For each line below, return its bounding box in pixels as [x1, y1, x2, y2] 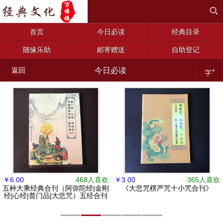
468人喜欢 [76, 176, 109, 184]
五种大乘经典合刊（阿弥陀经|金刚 [2, 184, 109, 192]
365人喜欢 [187, 176, 220, 184]
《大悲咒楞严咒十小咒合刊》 [122, 184, 213, 192]
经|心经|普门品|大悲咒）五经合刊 [4, 192, 108, 200]
